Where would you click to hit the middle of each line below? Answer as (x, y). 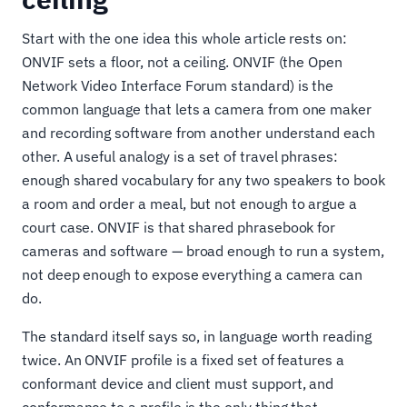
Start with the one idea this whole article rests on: (184, 38)
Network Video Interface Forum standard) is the (178, 85)
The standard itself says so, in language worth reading (197, 336)
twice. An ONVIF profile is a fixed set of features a (183, 360)
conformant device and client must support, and (178, 383)
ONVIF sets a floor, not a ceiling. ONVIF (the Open (183, 62)
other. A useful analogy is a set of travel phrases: (180, 156)
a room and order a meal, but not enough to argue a (190, 203)
